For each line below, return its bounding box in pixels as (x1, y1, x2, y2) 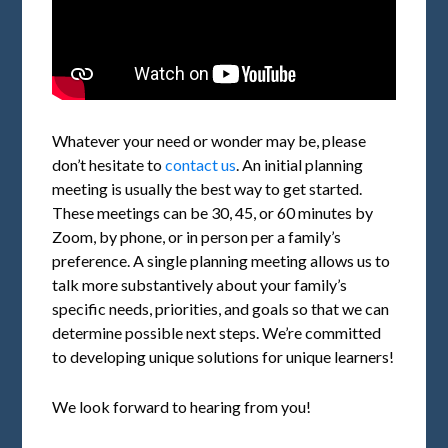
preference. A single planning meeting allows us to (52, 251, 391, 271)
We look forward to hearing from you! (52, 397, 312, 417)
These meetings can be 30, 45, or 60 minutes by (52, 203, 374, 223)
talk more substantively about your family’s (52, 275, 348, 295)
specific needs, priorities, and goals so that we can (52, 299, 390, 319)
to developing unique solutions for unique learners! (52, 347, 395, 367)
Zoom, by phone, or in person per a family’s (52, 227, 342, 247)
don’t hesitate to (52, 155, 166, 175)
